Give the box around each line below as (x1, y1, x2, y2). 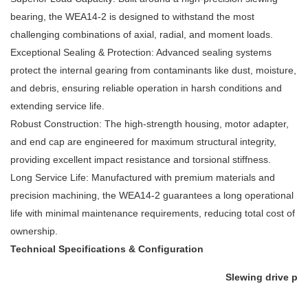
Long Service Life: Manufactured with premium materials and (10, 172, 275, 184)
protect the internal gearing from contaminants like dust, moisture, (10, 65, 296, 76)
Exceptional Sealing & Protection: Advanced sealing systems (10, 47, 272, 58)
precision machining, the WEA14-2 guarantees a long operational (10, 190, 294, 201)
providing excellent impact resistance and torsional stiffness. (10, 154, 271, 166)
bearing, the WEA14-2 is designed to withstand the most (10, 11, 254, 23)
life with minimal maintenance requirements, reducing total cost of (10, 208, 295, 219)
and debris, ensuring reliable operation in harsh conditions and (10, 82, 282, 94)
